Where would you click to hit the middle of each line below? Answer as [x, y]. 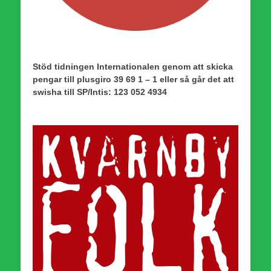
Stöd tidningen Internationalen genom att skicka [133, 66]
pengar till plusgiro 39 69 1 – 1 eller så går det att [133, 79]
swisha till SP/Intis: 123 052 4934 [100, 92]
